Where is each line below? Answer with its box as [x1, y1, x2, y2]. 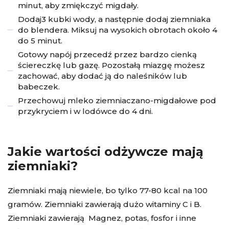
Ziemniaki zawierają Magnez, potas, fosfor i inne [8, 213, 196, 223]
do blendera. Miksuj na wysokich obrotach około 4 [18, 25, 217, 35]
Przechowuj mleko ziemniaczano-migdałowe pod [18, 95, 216, 105]
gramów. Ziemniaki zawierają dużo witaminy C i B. [8, 199, 201, 209]
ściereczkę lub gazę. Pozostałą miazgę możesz [18, 60, 205, 70]
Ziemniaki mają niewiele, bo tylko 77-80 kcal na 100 [8, 185, 208, 195]
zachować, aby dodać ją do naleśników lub [18, 71, 187, 81]
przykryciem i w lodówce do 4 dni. [18, 106, 153, 116]
